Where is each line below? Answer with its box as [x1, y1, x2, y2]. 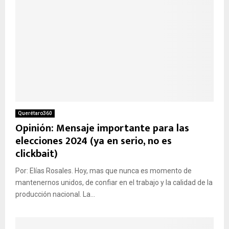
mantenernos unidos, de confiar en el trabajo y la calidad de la [15, 178, 213, 187]
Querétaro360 [18, 110, 52, 116]
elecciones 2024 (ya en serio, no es [15, 132, 172, 150]
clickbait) [15, 145, 58, 163]
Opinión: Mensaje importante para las [15, 119, 189, 137]
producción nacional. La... [15, 190, 95, 198]
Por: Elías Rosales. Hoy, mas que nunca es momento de [15, 166, 192, 175]
